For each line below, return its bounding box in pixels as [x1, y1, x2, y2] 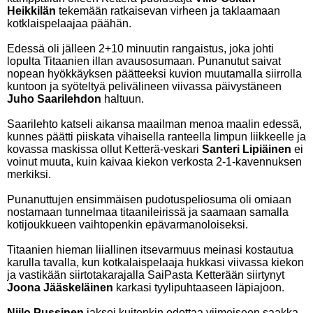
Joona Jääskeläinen [7, 282, 113, 293]
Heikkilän [7, 5, 56, 17]
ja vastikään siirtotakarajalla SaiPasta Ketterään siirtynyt [7, 269, 284, 281]
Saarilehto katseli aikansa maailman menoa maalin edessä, [7, 118, 302, 130]
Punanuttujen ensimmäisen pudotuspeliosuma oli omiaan [7, 194, 291, 205]
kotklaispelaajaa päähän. [7, 17, 131, 29]
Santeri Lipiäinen [202, 143, 291, 155]
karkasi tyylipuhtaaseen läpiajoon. [113, 282, 284, 293]
